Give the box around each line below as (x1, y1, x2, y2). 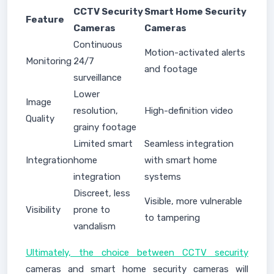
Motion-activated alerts (144, 47, 245, 58)
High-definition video (144, 105, 233, 116)
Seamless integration (144, 138, 234, 149)
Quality (26, 113, 54, 124)
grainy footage (73, 122, 136, 133)
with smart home (144, 155, 217, 166)
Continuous (73, 39, 122, 50)
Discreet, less (73, 188, 130, 199)
